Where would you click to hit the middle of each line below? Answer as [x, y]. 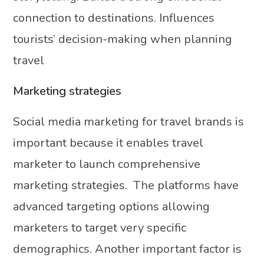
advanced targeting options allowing [112, 206]
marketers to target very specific [100, 227]
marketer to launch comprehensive [107, 164]
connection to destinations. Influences [114, 18]
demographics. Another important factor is [128, 249]
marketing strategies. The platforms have [126, 185]
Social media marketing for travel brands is [129, 121]
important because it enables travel [108, 143]
